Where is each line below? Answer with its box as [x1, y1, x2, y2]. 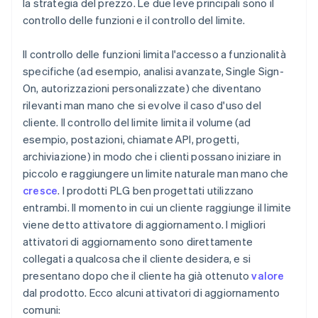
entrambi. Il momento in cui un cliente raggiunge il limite [23, 200, 292, 215]
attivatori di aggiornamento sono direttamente [23, 234, 253, 249]
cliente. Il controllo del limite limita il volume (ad [23, 115, 251, 130]
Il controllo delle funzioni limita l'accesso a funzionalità [23, 47, 286, 62]
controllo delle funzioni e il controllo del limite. [23, 13, 246, 28]
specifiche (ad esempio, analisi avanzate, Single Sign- [23, 64, 284, 79]
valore [251, 268, 285, 283]
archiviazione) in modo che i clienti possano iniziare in [23, 149, 282, 164]
